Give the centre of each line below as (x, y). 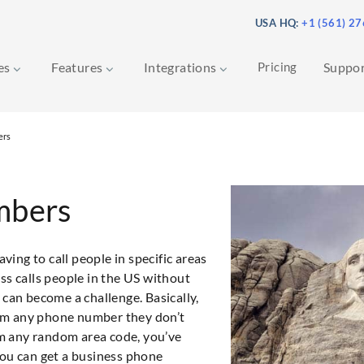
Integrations (182, 67)
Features (78, 67)
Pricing (277, 67)
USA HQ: (278, 23)
